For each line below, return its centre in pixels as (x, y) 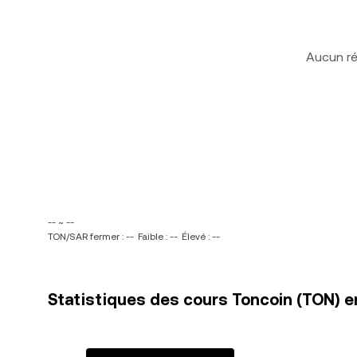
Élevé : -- (201, 237)
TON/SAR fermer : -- (91, 237)
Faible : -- (158, 237)
